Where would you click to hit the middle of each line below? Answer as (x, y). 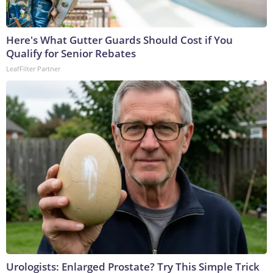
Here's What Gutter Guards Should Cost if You (119, 40)
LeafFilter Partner (33, 69)
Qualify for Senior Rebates (71, 54)
